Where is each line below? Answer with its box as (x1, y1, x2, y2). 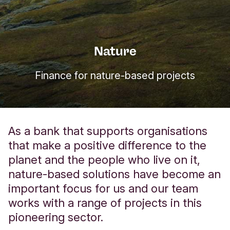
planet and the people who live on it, (8, 153, 200, 167)
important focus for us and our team (8, 182, 198, 196)
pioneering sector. (8, 210, 103, 224)
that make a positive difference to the (8, 139, 206, 152)
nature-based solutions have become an (8, 167, 221, 181)
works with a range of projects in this (8, 196, 202, 210)
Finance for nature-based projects (35, 69, 195, 82)
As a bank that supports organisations (8, 124, 207, 138)
